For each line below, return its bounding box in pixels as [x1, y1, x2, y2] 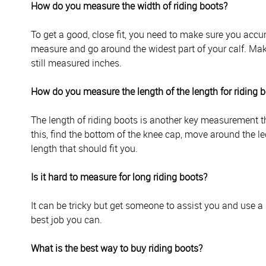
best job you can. [31, 213, 102, 226]
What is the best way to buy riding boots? [31, 242, 202, 255]
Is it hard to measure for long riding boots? [31, 170, 207, 183]
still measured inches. [31, 56, 122, 69]
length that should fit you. [31, 142, 138, 155]
